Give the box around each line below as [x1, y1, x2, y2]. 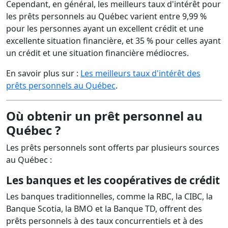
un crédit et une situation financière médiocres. [6, 47, 189, 59]
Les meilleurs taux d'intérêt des [80, 68, 201, 79]
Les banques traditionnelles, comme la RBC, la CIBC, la [6, 191, 213, 202]
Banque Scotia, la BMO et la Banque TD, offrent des [6, 203, 202, 214]
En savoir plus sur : [6, 68, 80, 79]
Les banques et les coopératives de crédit [6, 173, 220, 187]
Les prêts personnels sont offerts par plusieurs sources [6, 142, 219, 153]
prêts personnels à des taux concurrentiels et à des [6, 215, 203, 226]
